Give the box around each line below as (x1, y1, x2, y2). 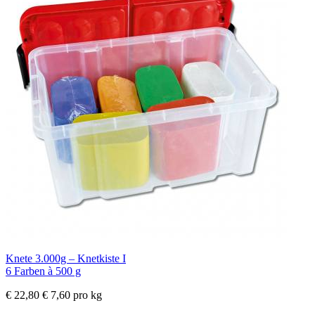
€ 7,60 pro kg (42, 289, 102, 302)
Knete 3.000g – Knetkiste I (6, 252, 126, 265)
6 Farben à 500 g (6, 265, 81, 278)
